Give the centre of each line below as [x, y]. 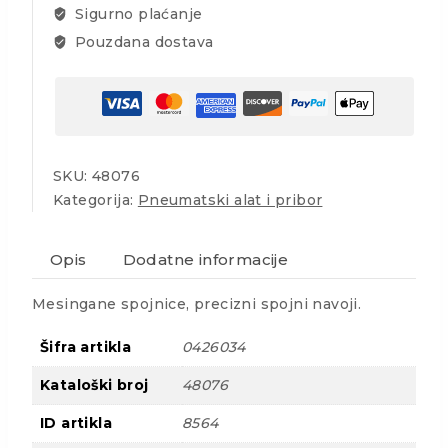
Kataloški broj [94, 385]
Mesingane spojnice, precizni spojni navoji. [197, 304]
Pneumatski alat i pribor [230, 200]
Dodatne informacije [205, 259]
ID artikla [76, 423]
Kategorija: [95, 200]
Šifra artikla [86, 347]
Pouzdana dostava [142, 42]
